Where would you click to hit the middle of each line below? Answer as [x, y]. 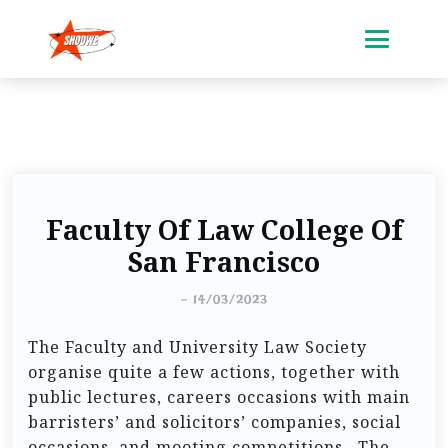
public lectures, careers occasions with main [219, 397]
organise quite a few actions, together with [214, 372]
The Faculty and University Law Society [197, 347]
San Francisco [224, 262]
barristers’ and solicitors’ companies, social [214, 422]
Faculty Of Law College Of [224, 230]
